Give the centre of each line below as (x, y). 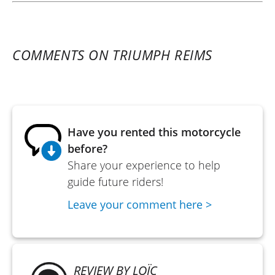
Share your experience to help (144, 165)
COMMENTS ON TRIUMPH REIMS (112, 54)
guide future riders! (115, 181)
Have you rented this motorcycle (154, 132)
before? (87, 148)
